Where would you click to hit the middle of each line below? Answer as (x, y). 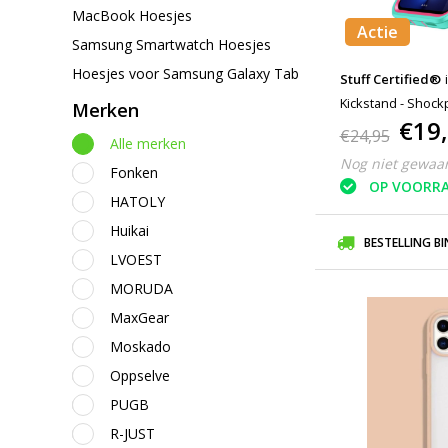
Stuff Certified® (390, 79)
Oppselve (140, 375)
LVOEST (136, 259)
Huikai (129, 230)
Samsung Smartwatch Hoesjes (171, 44)
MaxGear (139, 317)
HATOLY (137, 201)
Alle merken (148, 143)
